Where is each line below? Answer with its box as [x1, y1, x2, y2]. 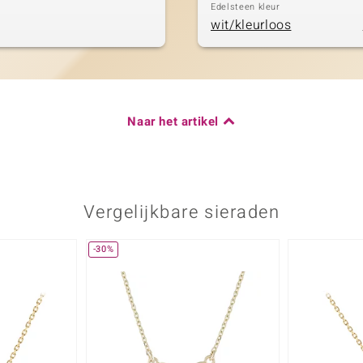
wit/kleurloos [211, 15, 292, 35]
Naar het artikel [127, 112, 219, 130]
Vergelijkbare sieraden [83, 199, 280, 225]
